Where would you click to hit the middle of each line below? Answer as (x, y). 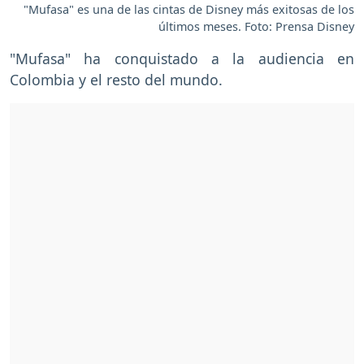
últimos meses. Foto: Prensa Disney (256, 26)
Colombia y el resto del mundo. (116, 79)
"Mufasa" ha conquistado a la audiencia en (182, 58)
